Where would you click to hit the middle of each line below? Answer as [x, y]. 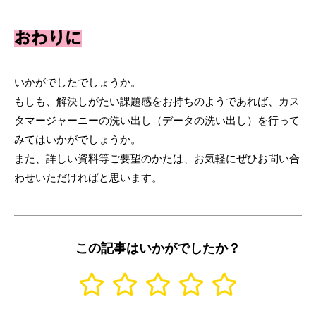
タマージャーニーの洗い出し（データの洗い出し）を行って [157, 121]
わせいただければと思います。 [88, 178]
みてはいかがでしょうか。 [78, 140]
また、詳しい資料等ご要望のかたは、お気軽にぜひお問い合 [157, 159]
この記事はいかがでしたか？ [158, 249]
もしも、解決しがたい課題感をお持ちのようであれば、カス [157, 102]
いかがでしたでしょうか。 [78, 83]
